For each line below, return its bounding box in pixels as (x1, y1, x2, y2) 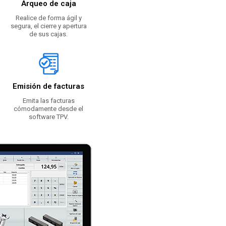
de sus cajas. (29, 30, 68, 38)
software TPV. (28, 113, 69, 121)
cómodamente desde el (14, 105, 83, 113)
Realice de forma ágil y (15, 14, 82, 22)
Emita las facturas (22, 97, 75, 105)
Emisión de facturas (13, 82, 84, 91)
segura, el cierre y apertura (10, 22, 87, 30)
